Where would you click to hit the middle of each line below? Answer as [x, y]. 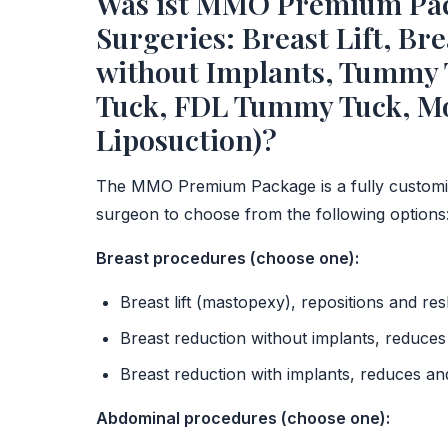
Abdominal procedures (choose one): [243, 418]
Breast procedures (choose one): [227, 258]
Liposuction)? [186, 139]
